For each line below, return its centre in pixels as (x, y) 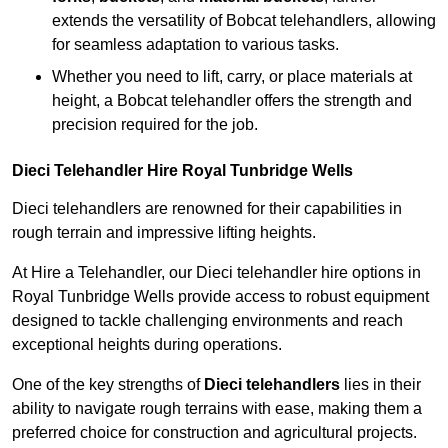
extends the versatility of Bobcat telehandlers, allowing (244, 21)
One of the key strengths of (108, 385)
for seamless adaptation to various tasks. (195, 45)
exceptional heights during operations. (147, 345)
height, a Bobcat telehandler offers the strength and (232, 101)
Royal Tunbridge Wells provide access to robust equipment (220, 297)
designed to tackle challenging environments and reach (207, 321)
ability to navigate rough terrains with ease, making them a (217, 409)
